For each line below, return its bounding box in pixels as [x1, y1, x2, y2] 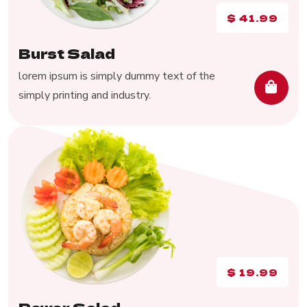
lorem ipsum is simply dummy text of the [19, 69, 215, 84]
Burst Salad [19, 43, 115, 64]
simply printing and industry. [19, 88, 151, 103]
